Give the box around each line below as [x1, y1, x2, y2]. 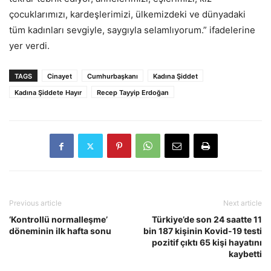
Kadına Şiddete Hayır [15, 88, 82, 97]
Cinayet [47, 72, 72, 81]
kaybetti [229, 249, 262, 260]
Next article [223, 198, 262, 208]
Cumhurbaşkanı [87, 72, 138, 81]
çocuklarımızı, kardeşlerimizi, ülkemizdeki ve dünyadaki [9, 8, 246, 21]
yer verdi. [9, 40, 50, 52]
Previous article [9, 198, 62, 208]
